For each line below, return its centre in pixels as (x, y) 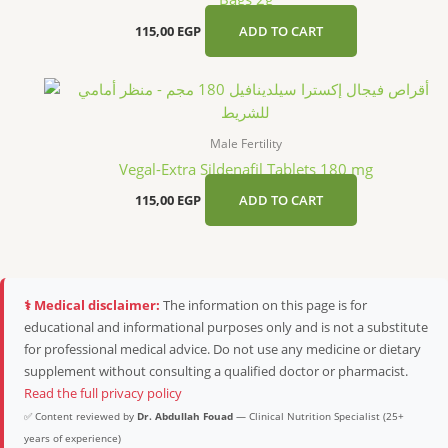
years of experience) (72, 437)
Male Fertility (245, 143)
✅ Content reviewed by (80, 415)
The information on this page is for (263, 304)
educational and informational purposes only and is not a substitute (226, 326)
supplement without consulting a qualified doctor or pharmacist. (216, 370)
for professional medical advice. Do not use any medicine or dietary (222, 348)
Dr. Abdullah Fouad (185, 415)
